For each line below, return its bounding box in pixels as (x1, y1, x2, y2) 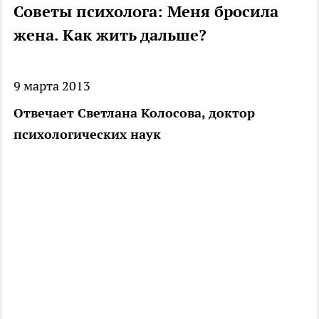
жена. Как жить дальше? (14, 25, 206, 46)
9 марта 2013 (14, 78, 90, 95)
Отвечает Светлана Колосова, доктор (14, 105, 255, 122)
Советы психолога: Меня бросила (14, 1, 278, 22)
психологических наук (14, 126, 161, 143)
